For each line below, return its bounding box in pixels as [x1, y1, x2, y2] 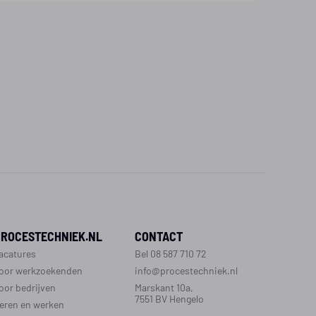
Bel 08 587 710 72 [135, 247, 207, 260]
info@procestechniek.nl [135, 264, 238, 276]
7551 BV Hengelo [135, 292, 204, 305]
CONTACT [135, 227, 183, 244]
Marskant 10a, [135, 281, 193, 293]
